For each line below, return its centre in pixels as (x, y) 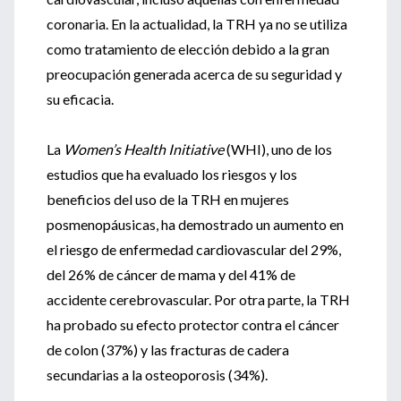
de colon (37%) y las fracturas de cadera (168, 350)
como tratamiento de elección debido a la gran (188, 49)
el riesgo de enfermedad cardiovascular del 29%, (194, 249)
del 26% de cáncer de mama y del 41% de (171, 274)
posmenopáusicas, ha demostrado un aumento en (195, 224)
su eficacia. (80, 99)
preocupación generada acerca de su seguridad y (194, 74)
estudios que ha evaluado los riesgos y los (172, 174)
